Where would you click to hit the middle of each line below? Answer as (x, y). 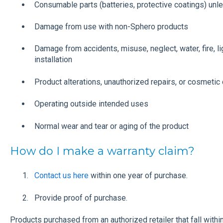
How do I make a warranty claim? (102, 151)
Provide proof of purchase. (81, 198)
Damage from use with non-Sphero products (111, 27)
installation (53, 60)
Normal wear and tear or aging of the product (111, 126)
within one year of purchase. (139, 176)
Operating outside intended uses (91, 104)
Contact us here (61, 176)
